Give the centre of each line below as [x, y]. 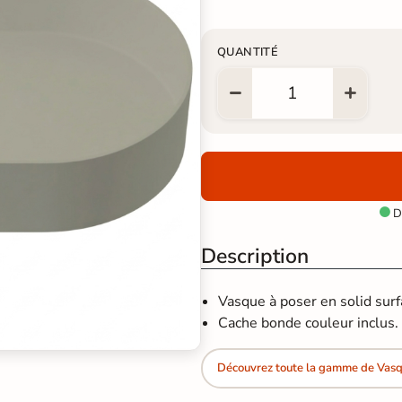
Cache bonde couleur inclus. [309, 323]
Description [255, 256]
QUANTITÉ [248, 52]
